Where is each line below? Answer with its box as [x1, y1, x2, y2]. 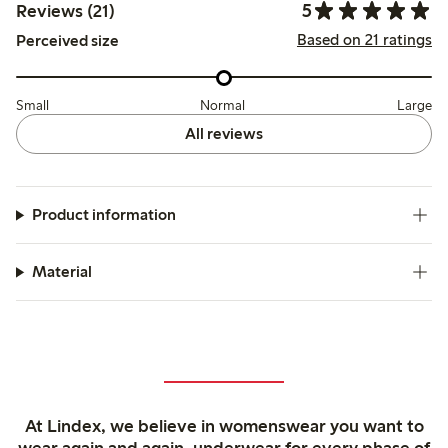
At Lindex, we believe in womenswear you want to [24, 415, 424, 438]
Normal [200, 97, 246, 115]
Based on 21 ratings [296, 29, 432, 49]
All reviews [184, 124, 263, 144]
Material [31, 262, 92, 282]
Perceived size [16, 31, 119, 51]
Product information [31, 205, 176, 225]
